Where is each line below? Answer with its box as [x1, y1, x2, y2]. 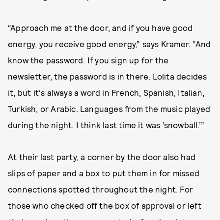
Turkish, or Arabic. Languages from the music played [8, 104, 211, 114]
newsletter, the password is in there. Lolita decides [8, 71, 207, 82]
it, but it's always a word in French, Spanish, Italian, [8, 87, 205, 98]
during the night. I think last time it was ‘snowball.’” [8, 120, 205, 130]
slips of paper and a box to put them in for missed [8, 168, 200, 178]
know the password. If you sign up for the [8, 55, 169, 65]
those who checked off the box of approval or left [8, 200, 201, 211]
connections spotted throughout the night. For [8, 184, 193, 194]
